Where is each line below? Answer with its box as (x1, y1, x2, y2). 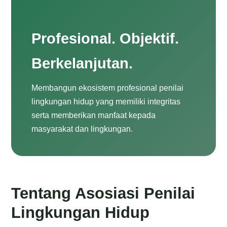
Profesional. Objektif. (31, 30, 179, 47)
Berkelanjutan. (31, 55, 133, 71)
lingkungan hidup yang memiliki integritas (31, 97, 181, 106)
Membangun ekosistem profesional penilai (31, 84, 184, 92)
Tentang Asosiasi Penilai (11, 184, 196, 202)
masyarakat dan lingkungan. (31, 125, 133, 133)
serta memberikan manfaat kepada (31, 111, 156, 120)
